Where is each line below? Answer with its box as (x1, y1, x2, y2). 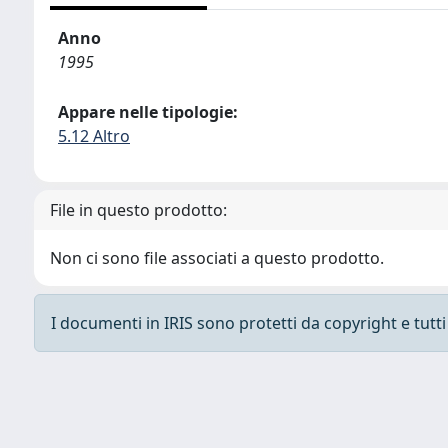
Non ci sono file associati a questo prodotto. (50, 247, 384, 269)
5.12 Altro (58, 125, 130, 147)
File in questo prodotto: (50, 199, 227, 221)
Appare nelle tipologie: (58, 101, 238, 123)
